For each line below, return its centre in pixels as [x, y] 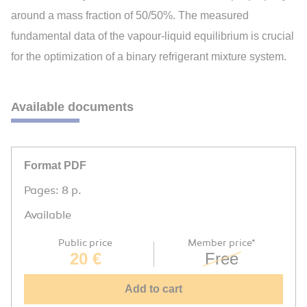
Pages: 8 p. [53, 191]
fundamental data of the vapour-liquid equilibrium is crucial [152, 36]
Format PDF [55, 166]
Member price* [222, 243]
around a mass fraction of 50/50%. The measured [130, 16]
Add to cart [153, 289]
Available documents [72, 107]
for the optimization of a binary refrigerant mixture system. [149, 57]
